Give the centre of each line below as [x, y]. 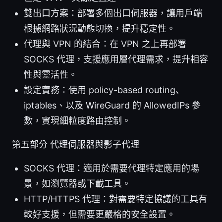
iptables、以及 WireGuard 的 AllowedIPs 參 [112, 105]
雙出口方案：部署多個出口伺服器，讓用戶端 [113, 13]
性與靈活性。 [51, 74]
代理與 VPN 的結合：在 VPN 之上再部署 [105, 44]
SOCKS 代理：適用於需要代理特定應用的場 [111, 168]
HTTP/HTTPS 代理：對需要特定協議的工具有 [115, 199]
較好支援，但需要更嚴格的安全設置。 [100, 214]
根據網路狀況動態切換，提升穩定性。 [100, 28]
